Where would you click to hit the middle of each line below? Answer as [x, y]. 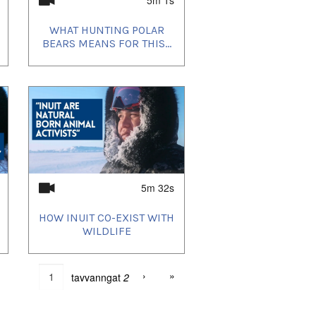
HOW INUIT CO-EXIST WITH [107, 218]
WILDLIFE [107, 231]
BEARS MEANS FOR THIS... [107, 44]
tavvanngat [97, 277]
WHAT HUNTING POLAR [107, 30]
